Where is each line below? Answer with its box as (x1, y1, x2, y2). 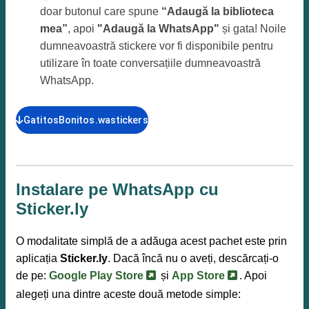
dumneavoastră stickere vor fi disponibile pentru (40, 39, 273, 52)
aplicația (16, 252, 60, 264)
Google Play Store (49, 269, 146, 281)
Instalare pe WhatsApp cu (16, 179, 219, 199)
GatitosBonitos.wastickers (23, 114, 148, 126)
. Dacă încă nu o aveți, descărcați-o (108, 252, 279, 264)
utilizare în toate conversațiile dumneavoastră (40, 57, 261, 69)
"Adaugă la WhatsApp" (97, 22, 219, 34)
